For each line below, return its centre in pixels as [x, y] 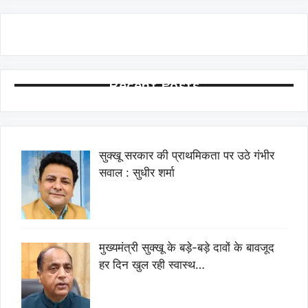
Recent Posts [154, 85]
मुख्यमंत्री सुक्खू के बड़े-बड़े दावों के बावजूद [186, 248]
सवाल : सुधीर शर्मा [136, 173]
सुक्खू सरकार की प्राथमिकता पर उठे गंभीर [186, 156]
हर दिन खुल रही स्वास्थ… [152, 265]
